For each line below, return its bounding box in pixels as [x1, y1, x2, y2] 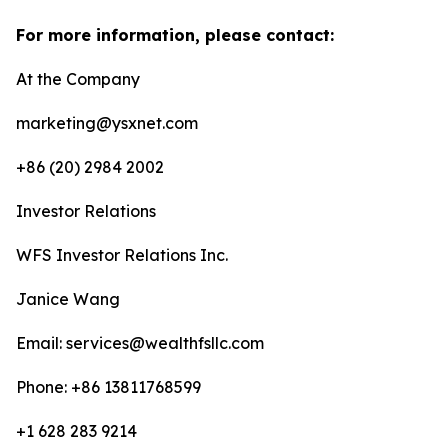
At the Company [16, 69, 140, 89]
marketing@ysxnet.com [16, 113, 198, 133]
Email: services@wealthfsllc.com [16, 333, 264, 353]
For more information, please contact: [16, 25, 334, 45]
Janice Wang [16, 289, 120, 309]
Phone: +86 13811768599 [16, 377, 201, 397]
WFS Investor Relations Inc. [16, 245, 228, 265]
